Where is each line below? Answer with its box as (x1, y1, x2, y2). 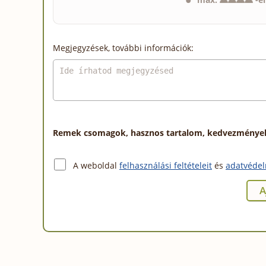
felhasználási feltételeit (119, 159, 212, 171)
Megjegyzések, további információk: (53, 42, 194, 53)
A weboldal (73, 159, 119, 171)
